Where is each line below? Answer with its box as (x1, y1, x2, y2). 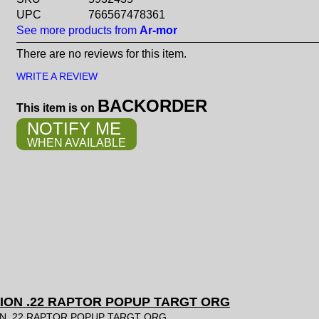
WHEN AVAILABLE (26, 137, 126, 149)
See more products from (16, 24, 140, 36)
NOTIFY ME (26, 119, 121, 138)
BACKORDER (97, 96, 207, 115)
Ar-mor (139, 24, 177, 36)
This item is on (16, 102, 98, 114)
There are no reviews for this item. (16, 48, 187, 60)
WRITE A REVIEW (16, 70, 98, 82)
